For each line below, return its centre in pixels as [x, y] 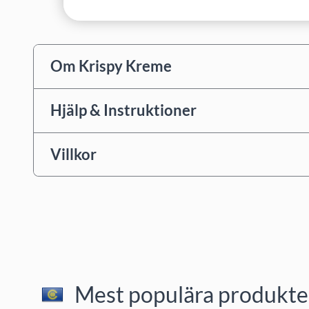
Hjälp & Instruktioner [123, 110]
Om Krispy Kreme [111, 66]
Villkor [73, 154]
